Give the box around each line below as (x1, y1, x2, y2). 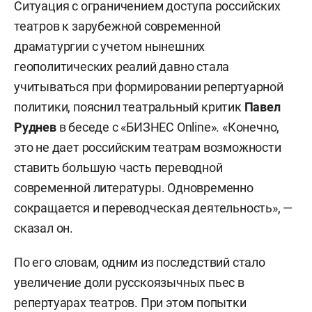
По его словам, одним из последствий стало (14, 255, 265, 270)
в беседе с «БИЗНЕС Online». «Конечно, (58, 120, 280, 135)
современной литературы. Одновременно (14, 180, 253, 196)
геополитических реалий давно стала (14, 59, 230, 75)
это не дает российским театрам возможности (14, 140, 281, 155)
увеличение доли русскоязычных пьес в (14, 275, 244, 290)
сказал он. (14, 221, 74, 236)
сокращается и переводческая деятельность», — (14, 201, 293, 216)
